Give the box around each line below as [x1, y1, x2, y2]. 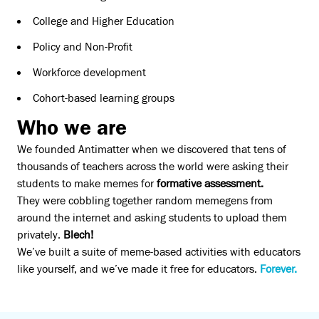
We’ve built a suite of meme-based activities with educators [17, 246, 300, 259]
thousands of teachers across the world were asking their [17, 160, 288, 174]
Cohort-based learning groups [33, 92, 174, 105]
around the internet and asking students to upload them [17, 211, 287, 225]
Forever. [260, 263, 297, 276]
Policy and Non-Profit [33, 41, 132, 54]
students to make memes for [17, 177, 157, 191]
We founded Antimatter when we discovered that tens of [17, 143, 286, 157]
